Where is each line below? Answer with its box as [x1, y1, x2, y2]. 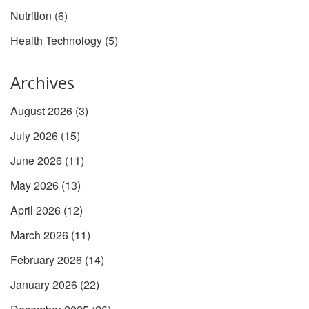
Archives [10, 71, 74, 94]
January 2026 [10, 277, 80, 293]
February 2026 [10, 252, 85, 268]
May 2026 [10, 177, 61, 194]
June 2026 [10, 152, 65, 169]
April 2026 [10, 202, 63, 219]
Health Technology [10, 32, 105, 49]
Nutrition [10, 8, 54, 24]
